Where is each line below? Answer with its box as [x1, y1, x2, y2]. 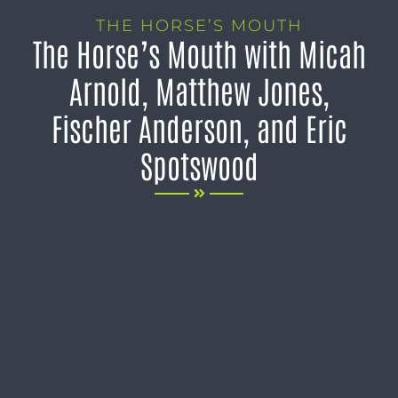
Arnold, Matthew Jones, [68, 69, 330, 110]
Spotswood [139, 144, 259, 185]
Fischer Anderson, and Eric [51, 107, 347, 147]
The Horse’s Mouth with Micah [32, 32, 366, 73]
